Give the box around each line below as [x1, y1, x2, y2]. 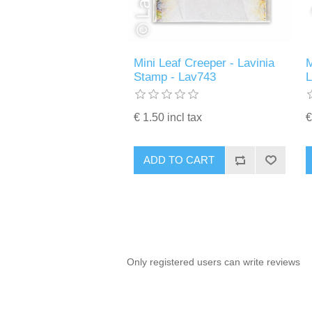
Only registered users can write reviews [127, 256, 300, 267]
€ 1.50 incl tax [134, 111, 203, 123]
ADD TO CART [143, 154, 215, 166]
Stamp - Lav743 [134, 70, 217, 84]
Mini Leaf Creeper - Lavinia [134, 56, 275, 70]
